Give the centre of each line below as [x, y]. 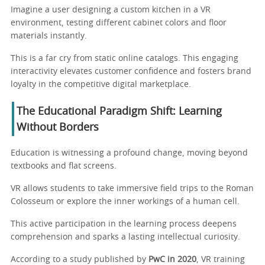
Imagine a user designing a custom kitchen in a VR [111, 10]
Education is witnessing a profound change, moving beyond [129, 153]
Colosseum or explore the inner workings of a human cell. [125, 201]
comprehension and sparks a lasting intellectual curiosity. [125, 237]
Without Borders [58, 127]
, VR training [221, 259]
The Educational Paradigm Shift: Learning [119, 112]
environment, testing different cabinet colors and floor [119, 23]
